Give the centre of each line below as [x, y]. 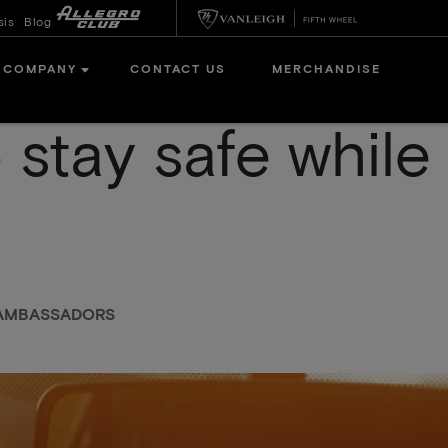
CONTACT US [177, 70]
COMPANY [39, 70]
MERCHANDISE [327, 70]
